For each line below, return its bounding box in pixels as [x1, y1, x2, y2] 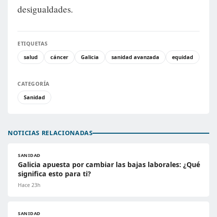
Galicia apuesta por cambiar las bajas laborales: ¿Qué [18, 160, 200, 170]
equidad [172, 53, 193, 61]
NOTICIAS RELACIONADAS [8, 128, 93, 138]
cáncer [50, 53, 68, 61]
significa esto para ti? [18, 169, 91, 179]
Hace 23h [18, 182, 40, 189]
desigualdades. [17, 3, 73, 15]
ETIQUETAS [17, 40, 48, 47]
